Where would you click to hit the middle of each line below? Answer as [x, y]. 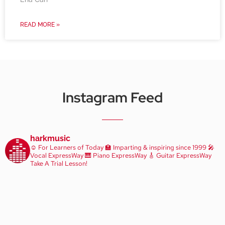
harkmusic [50, 139]
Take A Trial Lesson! [59, 164]
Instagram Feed [113, 98]
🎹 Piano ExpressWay [115, 156]
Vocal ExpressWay [57, 156]
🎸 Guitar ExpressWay [179, 156]
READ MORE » [40, 25]
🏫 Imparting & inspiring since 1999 [155, 148]
